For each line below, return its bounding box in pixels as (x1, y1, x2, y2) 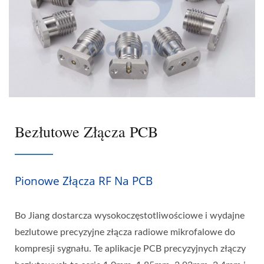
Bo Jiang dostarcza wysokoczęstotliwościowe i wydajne (15, 211, 245, 221)
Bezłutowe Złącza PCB (15, 121, 158, 142)
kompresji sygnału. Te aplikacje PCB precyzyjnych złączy (15, 244, 246, 254)
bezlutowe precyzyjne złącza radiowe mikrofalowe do (15, 227, 235, 237)
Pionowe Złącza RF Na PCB (15, 173, 153, 189)
